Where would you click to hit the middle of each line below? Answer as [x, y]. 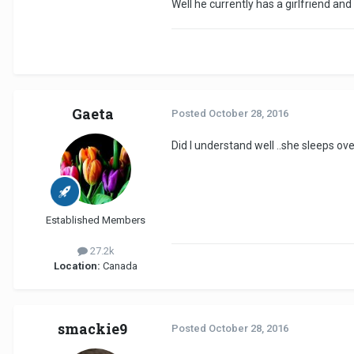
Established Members [96, 220]
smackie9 [92, 328]
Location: [77, 265]
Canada [119, 265]
